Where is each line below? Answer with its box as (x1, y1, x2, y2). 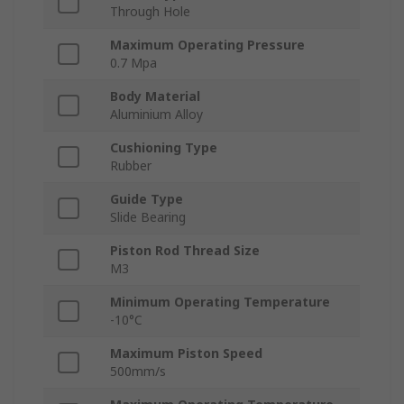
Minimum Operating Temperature (110, 293, 330, 311)
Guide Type (110, 190, 183, 208)
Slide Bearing (110, 208, 186, 226)
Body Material (110, 87, 200, 106)
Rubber (110, 157, 151, 175)
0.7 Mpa (110, 54, 157, 72)
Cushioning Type (110, 139, 217, 157)
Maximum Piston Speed (110, 344, 262, 363)
